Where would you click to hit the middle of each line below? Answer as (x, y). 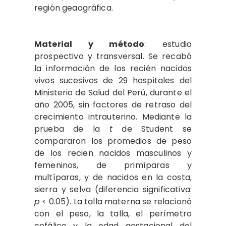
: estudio (168, 44)
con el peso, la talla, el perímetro (113, 214)
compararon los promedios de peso (113, 141)
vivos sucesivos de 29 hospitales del (113, 80)
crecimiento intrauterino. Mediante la (113, 117)
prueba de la (72, 129)
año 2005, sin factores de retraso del (113, 105)
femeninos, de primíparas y (113, 165)
